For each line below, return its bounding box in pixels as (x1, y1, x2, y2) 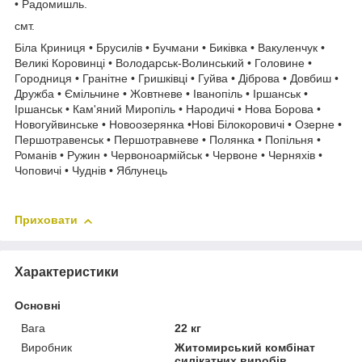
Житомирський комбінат (175, 341, 316, 355)
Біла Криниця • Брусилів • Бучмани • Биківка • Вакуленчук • (15, 41, 325, 55)
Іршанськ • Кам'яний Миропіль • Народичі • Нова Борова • (15, 103, 321, 116)
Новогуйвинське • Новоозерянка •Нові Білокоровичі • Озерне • (15, 118, 342, 132)
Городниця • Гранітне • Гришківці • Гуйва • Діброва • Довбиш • (15, 72, 339, 86)
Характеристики (15, 265, 119, 280)
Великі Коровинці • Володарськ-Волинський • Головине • (15, 57, 312, 70)
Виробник (21, 341, 72, 355)
